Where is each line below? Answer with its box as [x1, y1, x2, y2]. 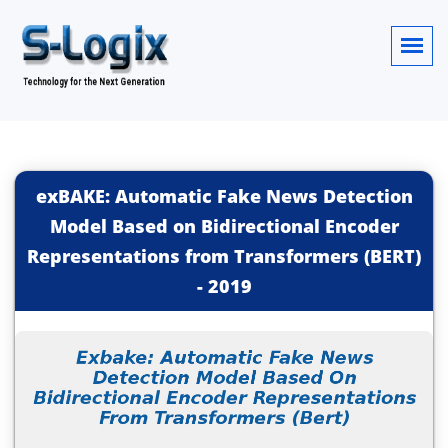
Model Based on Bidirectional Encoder [49, 214, 399, 238]
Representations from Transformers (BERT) [27, 244, 421, 268]
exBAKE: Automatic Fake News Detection [35, 184, 413, 208]
